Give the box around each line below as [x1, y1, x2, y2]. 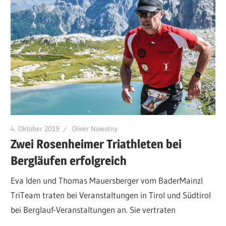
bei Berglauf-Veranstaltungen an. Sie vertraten [11, 204, 176, 215]
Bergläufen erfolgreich [11, 153, 127, 168]
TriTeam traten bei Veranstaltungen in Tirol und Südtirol [11, 190, 211, 201]
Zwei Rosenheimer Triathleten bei [11, 136, 182, 151]
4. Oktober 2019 [11, 124, 60, 134]
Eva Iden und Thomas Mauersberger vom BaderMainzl [11, 175, 203, 186]
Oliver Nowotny [72, 124, 118, 134]
